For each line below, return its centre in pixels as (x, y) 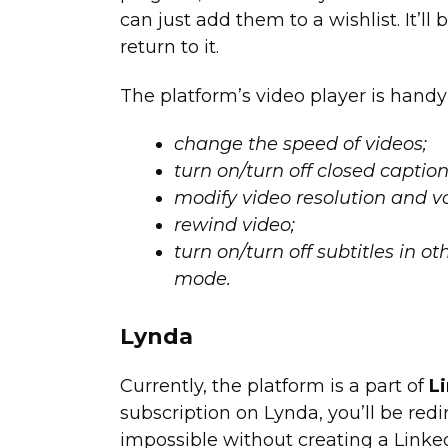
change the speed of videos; (300, 144)
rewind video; (234, 225)
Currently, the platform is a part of (274, 386)
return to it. (169, 46)
